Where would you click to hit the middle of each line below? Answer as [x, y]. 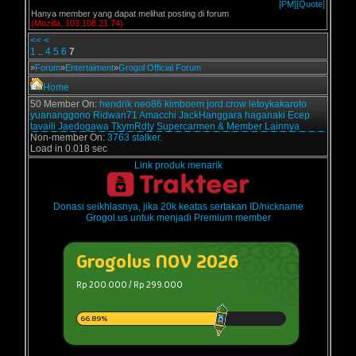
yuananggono [60, 115]
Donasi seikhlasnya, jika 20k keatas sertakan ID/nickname [178, 207]
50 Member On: [65, 104]
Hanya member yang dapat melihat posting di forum [130, 14]
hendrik [116, 104]
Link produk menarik [178, 165]
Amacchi [158, 115]
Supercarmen [186, 126]
